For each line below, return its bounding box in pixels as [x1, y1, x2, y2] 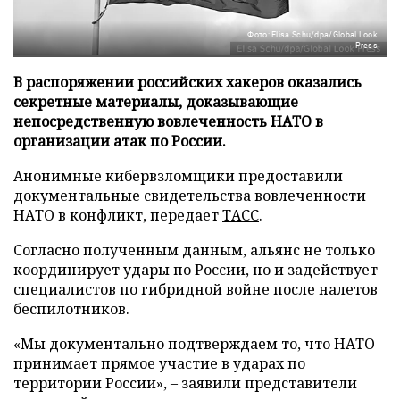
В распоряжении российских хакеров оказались [13, 71, 362, 92]
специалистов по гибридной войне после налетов [13, 279, 378, 299]
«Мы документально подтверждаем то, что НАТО [13, 333, 375, 354]
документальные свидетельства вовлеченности [13, 185, 366, 205]
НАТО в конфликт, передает [13, 204, 222, 225]
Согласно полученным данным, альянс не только [13, 239, 375, 260]
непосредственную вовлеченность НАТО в [13, 111, 323, 131]
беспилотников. [13, 298, 129, 319]
